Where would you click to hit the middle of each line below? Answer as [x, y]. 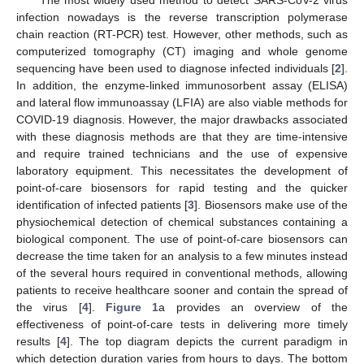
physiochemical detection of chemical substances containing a [182, 221]
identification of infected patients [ [102, 204]
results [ [38, 341]
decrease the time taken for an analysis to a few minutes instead [182, 256]
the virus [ [49, 307]
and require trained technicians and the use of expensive [182, 153]
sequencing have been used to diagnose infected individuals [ [175, 68]
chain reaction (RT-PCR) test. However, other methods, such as [182, 34]
